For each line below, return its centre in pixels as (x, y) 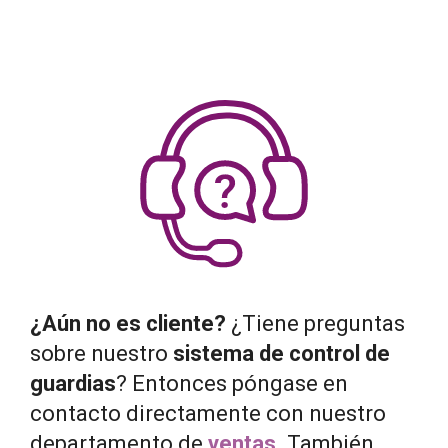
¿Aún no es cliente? (128, 324)
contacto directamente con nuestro (208, 414)
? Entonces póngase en (232, 384)
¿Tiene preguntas (315, 324)
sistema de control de (281, 354)
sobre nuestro (101, 354)
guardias (73, 384)
